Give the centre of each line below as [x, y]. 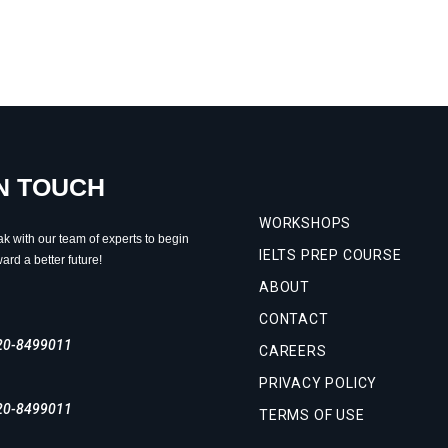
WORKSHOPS [305, 223]
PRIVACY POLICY [318, 383]
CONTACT [294, 319]
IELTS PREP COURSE [330, 255]
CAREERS [293, 351]
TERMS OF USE [312, 415]
